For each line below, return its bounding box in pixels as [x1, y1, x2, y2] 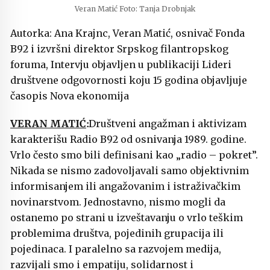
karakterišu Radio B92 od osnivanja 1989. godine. [10, 133, 246, 146]
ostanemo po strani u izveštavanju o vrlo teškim [10, 212, 243, 224]
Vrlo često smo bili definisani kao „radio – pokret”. [10, 149, 258, 162]
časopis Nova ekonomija [10, 90, 129, 102]
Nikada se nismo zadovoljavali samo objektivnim [10, 165, 249, 177]
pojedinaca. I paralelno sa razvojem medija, [10, 243, 221, 256]
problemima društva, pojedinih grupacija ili [10, 227, 224, 240]
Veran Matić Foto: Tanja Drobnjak [75, 4, 195, 14]
